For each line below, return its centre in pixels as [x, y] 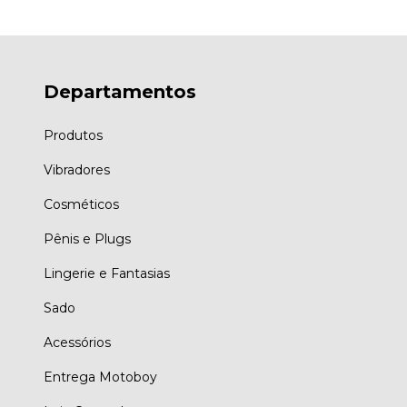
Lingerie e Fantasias [107, 273]
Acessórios [77, 342]
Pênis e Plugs [87, 238]
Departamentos [120, 92]
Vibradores [77, 169]
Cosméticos [81, 204]
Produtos [73, 135]
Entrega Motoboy [100, 377]
